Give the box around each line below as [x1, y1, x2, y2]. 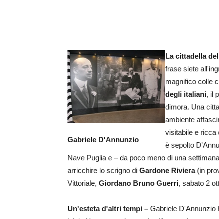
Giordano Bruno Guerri [99, 179, 178, 187]
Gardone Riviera [139, 166, 195, 175]
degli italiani [165, 90, 206, 98]
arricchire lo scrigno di [67, 166, 139, 175]
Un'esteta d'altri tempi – [67, 204, 148, 213]
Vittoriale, [67, 179, 99, 187]
